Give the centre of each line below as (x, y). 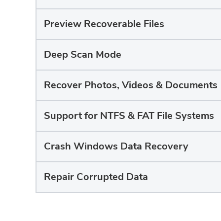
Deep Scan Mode (83, 55)
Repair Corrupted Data (96, 177)
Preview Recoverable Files (104, 24)
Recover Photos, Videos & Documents (131, 85)
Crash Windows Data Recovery (116, 147)
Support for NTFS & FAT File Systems (129, 116)
